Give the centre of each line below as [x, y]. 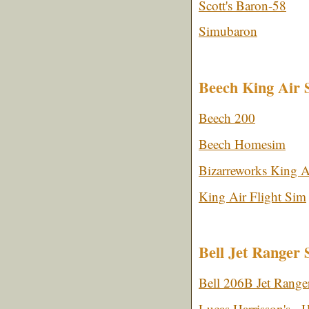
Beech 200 [227, 118]
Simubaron [228, 31]
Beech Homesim [242, 143]
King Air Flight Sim [252, 196]
